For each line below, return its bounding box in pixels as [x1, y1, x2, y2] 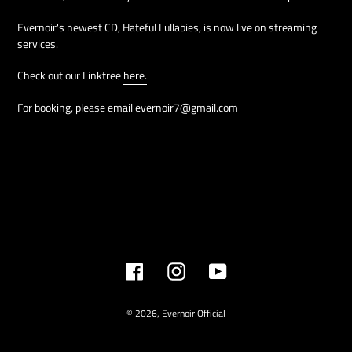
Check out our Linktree [17, 67, 123, 84]
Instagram [184, 260, 236, 279]
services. [17, 35, 58, 52]
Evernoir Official [162, 305, 225, 321]
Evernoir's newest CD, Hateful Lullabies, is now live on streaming [17, 18, 317, 35]
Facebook [142, 260, 192, 279]
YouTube [225, 260, 268, 279]
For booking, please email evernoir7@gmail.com [17, 98, 238, 115]
